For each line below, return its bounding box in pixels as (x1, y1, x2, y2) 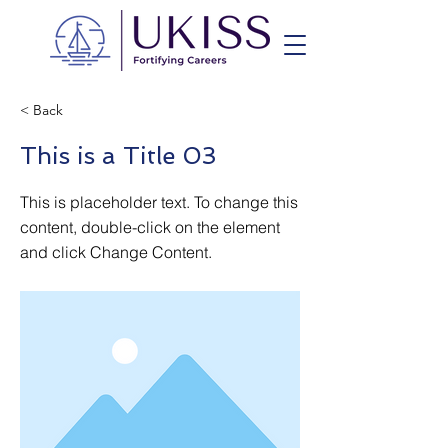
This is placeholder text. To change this (20, 192, 298, 212)
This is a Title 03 (20, 141, 217, 170)
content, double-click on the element (20, 217, 280, 237)
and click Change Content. (20, 242, 212, 262)
